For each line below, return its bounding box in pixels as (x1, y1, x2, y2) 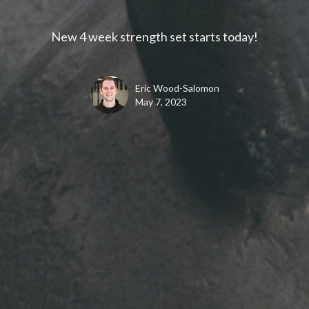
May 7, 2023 (134, 96, 187, 108)
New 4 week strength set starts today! (51, 29, 258, 45)
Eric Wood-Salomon (134, 82, 219, 94)
